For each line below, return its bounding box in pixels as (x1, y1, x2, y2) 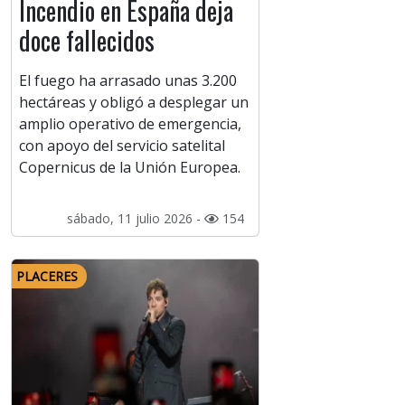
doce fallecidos (19, 22, 155, 60)
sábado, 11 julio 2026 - (66, 210, 204, 228)
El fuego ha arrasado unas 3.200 (19, 71, 237, 91)
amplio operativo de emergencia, (19, 114, 241, 135)
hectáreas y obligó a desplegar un (19, 92, 249, 113)
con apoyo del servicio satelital (19, 136, 225, 156)
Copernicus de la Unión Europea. (19, 157, 240, 178)
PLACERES (16, 268, 78, 286)
